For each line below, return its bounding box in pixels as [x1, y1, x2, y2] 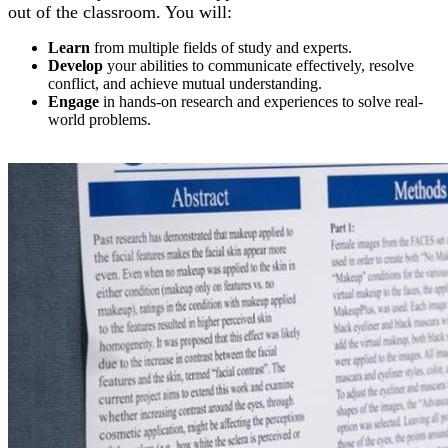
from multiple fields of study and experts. [94, 38, 352, 56]
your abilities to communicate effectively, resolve [107, 56, 414, 74]
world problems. [48, 110, 151, 128]
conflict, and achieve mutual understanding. [48, 74, 322, 92]
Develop [48, 56, 103, 74]
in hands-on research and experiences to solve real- [103, 92, 423, 110]
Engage [48, 92, 99, 110]
